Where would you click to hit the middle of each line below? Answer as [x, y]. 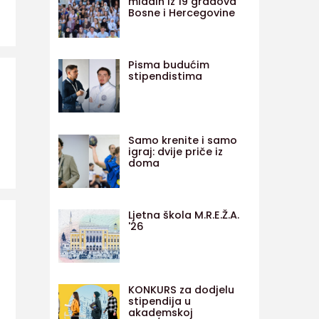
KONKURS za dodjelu [181, 290]
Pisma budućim [168, 65]
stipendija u [159, 302]
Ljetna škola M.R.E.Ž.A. [183, 215]
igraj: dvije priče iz [175, 151]
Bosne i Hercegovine [181, 12]
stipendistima [165, 77]
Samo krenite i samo [182, 140]
